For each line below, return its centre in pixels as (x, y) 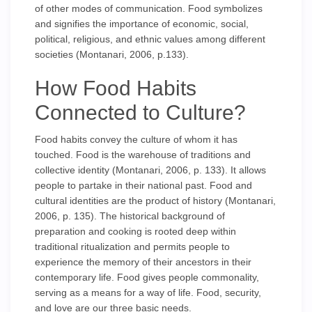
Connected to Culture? (140, 112)
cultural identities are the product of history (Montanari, (155, 201)
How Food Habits (116, 88)
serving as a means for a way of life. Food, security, (148, 292)
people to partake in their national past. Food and (143, 185)
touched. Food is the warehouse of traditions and (143, 155)
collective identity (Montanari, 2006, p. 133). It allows (150, 170)
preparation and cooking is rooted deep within (135, 231)
